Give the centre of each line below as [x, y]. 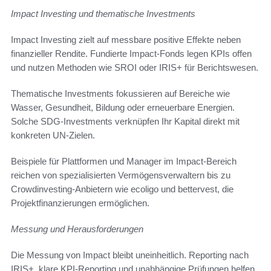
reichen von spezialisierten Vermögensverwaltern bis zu [121, 175]
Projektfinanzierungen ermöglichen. [80, 203]
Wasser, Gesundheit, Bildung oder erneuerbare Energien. [123, 107]
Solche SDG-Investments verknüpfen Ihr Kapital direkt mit [125, 121]
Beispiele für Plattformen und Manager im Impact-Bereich [124, 161]
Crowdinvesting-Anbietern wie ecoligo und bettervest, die [122, 189]
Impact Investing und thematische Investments [103, 13]
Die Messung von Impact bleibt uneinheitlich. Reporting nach [130, 255]
